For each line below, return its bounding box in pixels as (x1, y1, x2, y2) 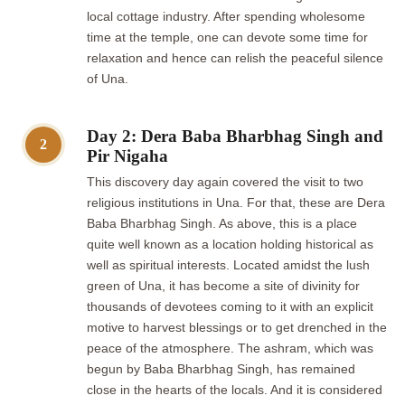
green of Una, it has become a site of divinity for (87, 279, 360, 294)
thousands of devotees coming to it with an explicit (87, 300, 373, 315)
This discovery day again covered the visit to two (87, 175, 363, 190)
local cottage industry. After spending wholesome (87, 10, 365, 24)
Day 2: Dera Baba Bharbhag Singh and (87, 127, 383, 146)
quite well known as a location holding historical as (87, 238, 373, 252)
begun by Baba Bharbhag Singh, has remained (87, 363, 355, 377)
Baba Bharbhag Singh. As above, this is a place (87, 217, 357, 231)
